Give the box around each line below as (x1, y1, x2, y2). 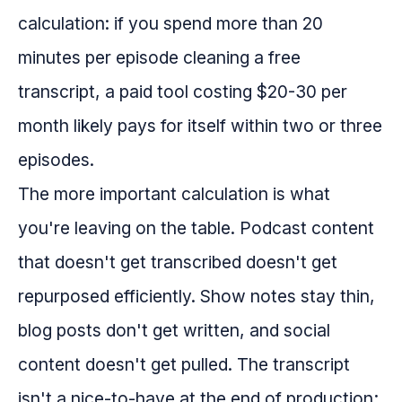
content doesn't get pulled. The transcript (18, 354, 350, 376)
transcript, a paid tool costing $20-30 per (18, 81, 347, 103)
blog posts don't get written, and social (18, 319, 330, 342)
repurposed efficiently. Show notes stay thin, (18, 285, 375, 308)
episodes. (18, 149, 94, 171)
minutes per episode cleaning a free (18, 47, 301, 69)
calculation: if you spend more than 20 (18, 13, 323, 35)
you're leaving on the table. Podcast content (18, 217, 374, 240)
